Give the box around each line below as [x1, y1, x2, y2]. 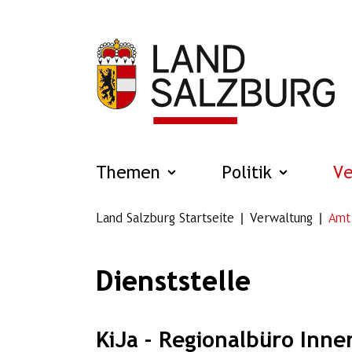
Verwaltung [250, 212, 313, 225]
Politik [222, 165, 277, 182]
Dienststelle [96, 269, 251, 296]
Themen [96, 165, 166, 182]
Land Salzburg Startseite [96, 212, 234, 225]
